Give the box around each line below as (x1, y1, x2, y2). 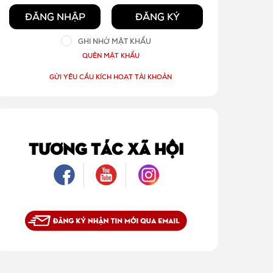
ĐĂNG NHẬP (24, 9, 85, 23)
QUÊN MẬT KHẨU (82, 50, 140, 60)
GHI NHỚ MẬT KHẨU (78, 35, 152, 46)
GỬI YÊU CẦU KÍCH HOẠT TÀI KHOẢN (49, 71, 172, 81)
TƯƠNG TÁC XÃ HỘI (29, 136, 184, 158)
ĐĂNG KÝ (135, 9, 180, 23)
